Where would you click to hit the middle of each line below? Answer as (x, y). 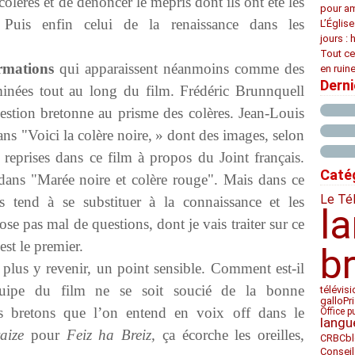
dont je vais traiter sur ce (231, 224)
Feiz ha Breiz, (111, 335)
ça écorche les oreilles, (230, 335)
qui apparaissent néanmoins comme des (179, 69)
